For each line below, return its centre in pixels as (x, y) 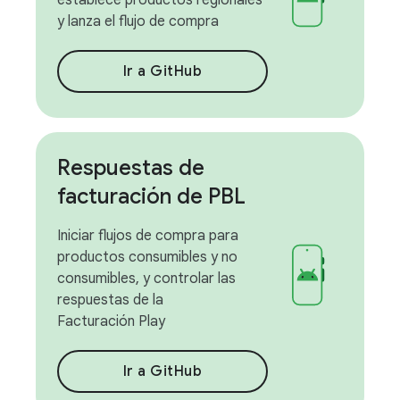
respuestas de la (110, 300)
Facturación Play (111, 321)
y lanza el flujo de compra (138, 21)
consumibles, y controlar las (146, 279)
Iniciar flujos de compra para (148, 236)
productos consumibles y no (147, 257)
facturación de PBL (151, 196)
